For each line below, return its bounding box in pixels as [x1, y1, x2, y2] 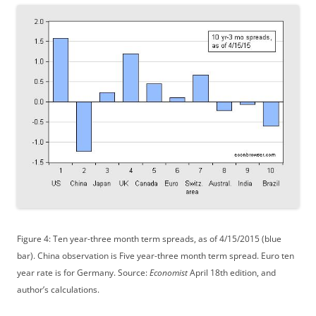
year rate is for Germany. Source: [17, 267, 150, 278]
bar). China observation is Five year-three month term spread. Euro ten [17, 250, 294, 261]
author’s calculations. [17, 284, 99, 295]
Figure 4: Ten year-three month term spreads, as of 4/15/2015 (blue [17, 233, 281, 244]
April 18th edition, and [188, 267, 276, 278]
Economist [150, 267, 188, 278]
